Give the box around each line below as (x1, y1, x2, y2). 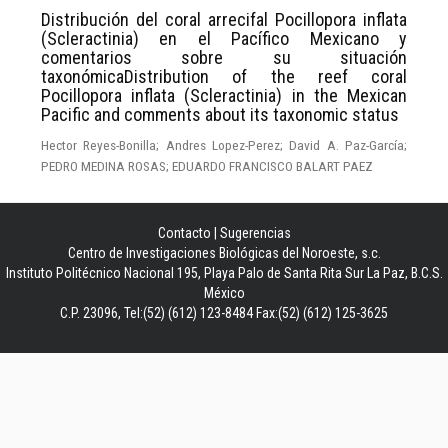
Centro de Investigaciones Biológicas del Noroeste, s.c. (67, 244, 381, 261)
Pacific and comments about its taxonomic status (41, 103, 399, 125)
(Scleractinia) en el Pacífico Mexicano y (41, 27, 407, 49)
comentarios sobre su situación (41, 46, 407, 68)
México (203, 284, 245, 301)
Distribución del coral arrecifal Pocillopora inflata (41, 8, 407, 30)
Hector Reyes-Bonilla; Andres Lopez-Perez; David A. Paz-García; (41, 136, 407, 153)
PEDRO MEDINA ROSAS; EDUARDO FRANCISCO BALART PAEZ (41, 157, 373, 174)
